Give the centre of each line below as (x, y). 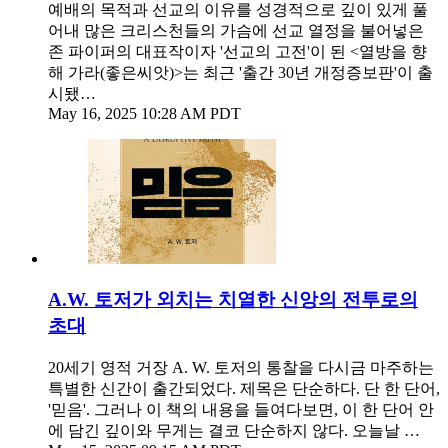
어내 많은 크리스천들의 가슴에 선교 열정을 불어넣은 (236, 31)
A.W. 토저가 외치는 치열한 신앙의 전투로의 (233, 300)
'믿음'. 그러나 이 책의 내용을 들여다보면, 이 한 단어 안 (241, 409)
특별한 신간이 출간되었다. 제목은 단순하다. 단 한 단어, (244, 388)
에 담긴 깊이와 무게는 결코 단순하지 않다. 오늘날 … (234, 430)
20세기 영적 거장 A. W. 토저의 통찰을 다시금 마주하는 (241, 367)
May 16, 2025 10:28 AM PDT (144, 114)
